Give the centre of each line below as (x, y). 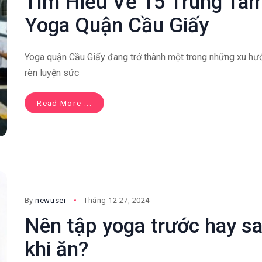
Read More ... (64, 103)
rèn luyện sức (51, 73)
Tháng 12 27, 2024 (117, 200)
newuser (51, 200)
